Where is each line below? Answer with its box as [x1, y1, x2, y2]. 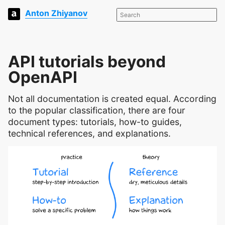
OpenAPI [8, 67, 77, 87]
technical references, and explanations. [8, 128, 171, 139]
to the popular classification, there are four [8, 104, 185, 116]
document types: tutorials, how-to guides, [8, 116, 182, 127]
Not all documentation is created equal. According [8, 93, 216, 104]
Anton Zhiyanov [25, 8, 87, 19]
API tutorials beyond [8, 52, 166, 71]
